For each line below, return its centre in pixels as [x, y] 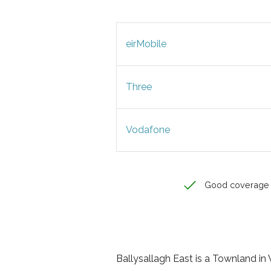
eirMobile [146, 44]
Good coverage [236, 185]
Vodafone [148, 130]
